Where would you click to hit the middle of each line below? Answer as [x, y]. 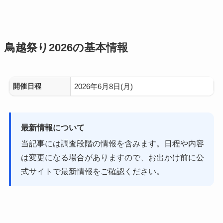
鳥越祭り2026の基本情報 [66, 48]
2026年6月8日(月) [104, 86]
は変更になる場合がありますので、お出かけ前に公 [112, 157]
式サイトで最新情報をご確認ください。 [92, 171]
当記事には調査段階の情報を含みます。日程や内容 [112, 143]
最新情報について [53, 128]
